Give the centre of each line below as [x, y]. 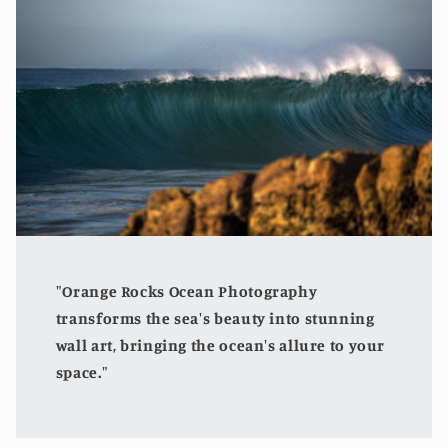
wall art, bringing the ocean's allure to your [220, 345]
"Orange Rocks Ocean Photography [186, 291]
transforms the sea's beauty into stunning [215, 318]
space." [82, 372]
